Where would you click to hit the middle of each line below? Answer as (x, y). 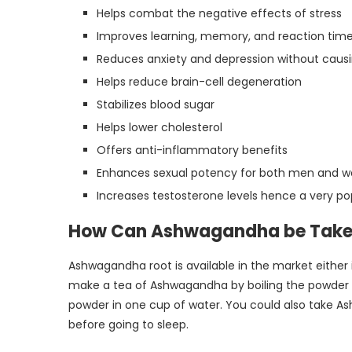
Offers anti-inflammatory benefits (192, 150)
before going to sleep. (128, 324)
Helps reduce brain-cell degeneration (199, 81)
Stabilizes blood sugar (156, 104)
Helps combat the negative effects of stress (219, 13)
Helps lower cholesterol (159, 127)
